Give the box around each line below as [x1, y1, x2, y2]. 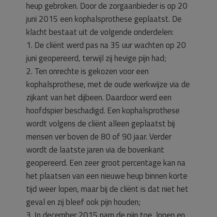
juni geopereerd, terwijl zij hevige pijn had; [26, 52, 166, 64]
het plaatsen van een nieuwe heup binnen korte [26, 170, 187, 182]
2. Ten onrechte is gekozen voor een [26, 65, 149, 77]
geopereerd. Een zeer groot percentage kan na [26, 156, 186, 169]
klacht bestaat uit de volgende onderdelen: [26, 26, 173, 38]
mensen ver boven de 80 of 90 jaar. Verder [26, 130, 171, 143]
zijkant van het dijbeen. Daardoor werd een [26, 91, 171, 104]
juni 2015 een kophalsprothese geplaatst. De [26, 13, 182, 25]
